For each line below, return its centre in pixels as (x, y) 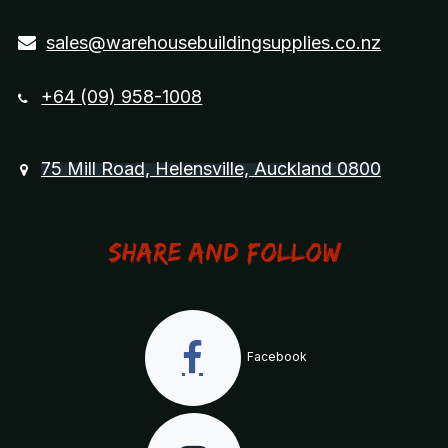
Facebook (275, 357)
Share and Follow (224, 252)
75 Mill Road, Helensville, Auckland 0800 (210, 169)
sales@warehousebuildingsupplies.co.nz (214, 43)
